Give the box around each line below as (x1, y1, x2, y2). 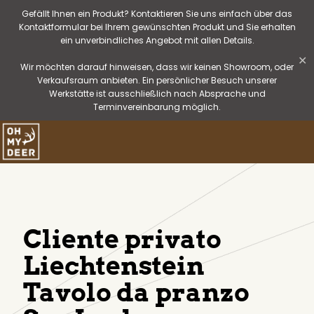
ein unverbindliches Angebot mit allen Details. (60, 34, 254, 46)
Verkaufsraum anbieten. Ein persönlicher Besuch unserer (37, 74, 277, 86)
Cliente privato (23, 224, 221, 254)
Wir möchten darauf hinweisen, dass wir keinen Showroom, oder (20, 61, 294, 73)
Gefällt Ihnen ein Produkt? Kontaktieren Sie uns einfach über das (22, 8, 292, 20)
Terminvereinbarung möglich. (93, 101, 221, 113)
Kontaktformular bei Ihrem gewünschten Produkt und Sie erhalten (18, 21, 296, 33)
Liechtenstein (23, 250, 205, 281)
